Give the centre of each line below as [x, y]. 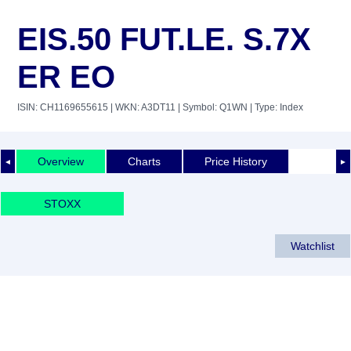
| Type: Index [275, 107]
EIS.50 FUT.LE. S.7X [164, 39]
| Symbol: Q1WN [212, 107]
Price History [236, 161]
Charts [144, 161]
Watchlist [313, 246]
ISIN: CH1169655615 [63, 107]
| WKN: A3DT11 [142, 107]
